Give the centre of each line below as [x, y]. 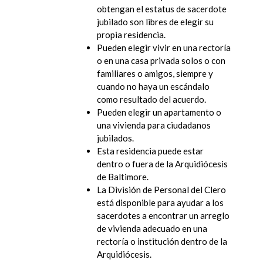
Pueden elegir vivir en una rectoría [164, 47]
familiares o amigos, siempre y [155, 73]
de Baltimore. [123, 176]
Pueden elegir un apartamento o [159, 112]
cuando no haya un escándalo [153, 86]
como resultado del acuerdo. [152, 99]
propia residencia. [131, 34]
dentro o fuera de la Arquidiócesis [162, 163]
